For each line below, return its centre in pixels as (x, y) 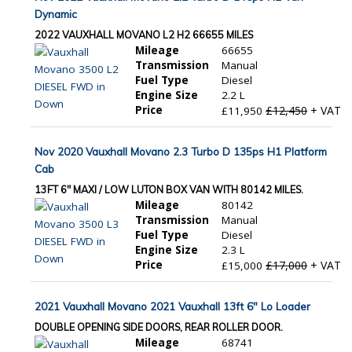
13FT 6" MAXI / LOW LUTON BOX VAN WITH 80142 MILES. (169, 189)
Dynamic (56, 14)
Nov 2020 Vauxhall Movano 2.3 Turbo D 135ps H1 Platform (181, 151)
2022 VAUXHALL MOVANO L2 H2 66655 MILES (144, 35)
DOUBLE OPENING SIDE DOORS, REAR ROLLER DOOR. (159, 327)
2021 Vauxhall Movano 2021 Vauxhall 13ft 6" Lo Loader (173, 306)
